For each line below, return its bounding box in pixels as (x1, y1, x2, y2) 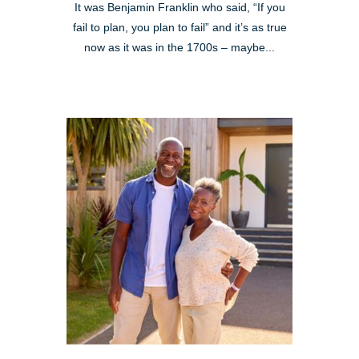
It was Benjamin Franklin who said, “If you (74, 2, 285, 14)
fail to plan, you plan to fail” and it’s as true (72, 22, 287, 34)
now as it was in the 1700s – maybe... (84, 42, 275, 54)
